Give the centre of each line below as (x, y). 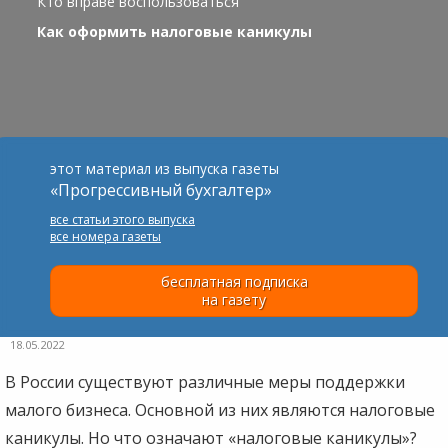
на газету (234, 299)
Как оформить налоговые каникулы (174, 31)
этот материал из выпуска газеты (164, 168)
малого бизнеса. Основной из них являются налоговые (220, 409)
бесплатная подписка (234, 281)
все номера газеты (105, 236)
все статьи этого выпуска (122, 219)
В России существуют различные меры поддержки (205, 381)
